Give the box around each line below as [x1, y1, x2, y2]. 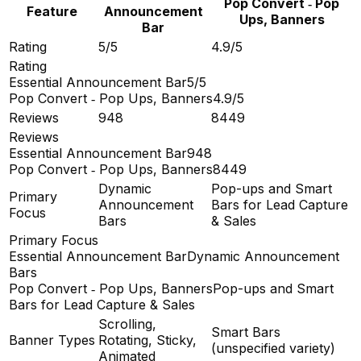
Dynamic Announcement [187, 248, 339, 265]
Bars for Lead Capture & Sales [9, 297, 195, 313]
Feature [27, 3, 77, 20]
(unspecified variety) [211, 340, 335, 357]
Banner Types [9, 332, 95, 349]
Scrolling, [98, 316, 156, 333]
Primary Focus [9, 232, 98, 249]
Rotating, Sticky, [98, 332, 197, 349]
